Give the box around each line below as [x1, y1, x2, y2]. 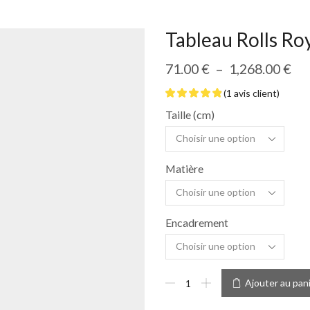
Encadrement [165, 216, 228, 229]
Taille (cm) [165, 108, 215, 121]
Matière [165, 162, 203, 175]
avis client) [232, 87, 280, 99]
